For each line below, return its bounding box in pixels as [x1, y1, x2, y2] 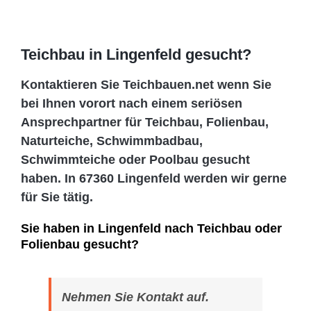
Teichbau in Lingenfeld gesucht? [21, 46, 251, 64]
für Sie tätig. [21, 190, 93, 205]
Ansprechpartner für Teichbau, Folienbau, [21, 115, 269, 130]
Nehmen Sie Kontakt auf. [62, 290, 209, 305]
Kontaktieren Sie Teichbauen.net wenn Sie [21, 78, 271, 92]
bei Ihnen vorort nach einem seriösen [21, 96, 242, 111]
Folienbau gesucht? [21, 237, 139, 252]
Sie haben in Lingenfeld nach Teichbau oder [21, 221, 282, 236]
